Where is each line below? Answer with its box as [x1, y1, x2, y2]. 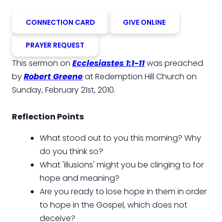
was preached [145, 57, 203, 69]
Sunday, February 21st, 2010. [12, 84, 115, 96]
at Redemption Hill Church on [83, 70, 197, 82]
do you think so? [40, 145, 103, 157]
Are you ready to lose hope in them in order [40, 185, 207, 197]
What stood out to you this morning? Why [40, 132, 201, 144]
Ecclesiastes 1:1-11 [72, 57, 145, 69]
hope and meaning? [40, 172, 119, 184]
